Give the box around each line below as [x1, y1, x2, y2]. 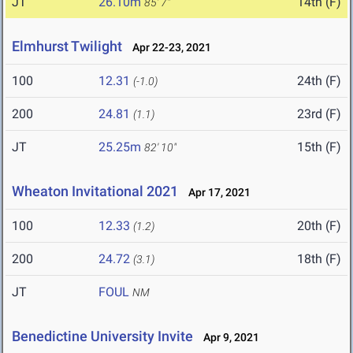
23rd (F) [297, 106, 341, 122]
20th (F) [297, 218, 341, 234]
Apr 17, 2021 [181, 186, 251, 199]
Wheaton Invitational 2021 [12, 183, 178, 200]
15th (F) [297, 139, 341, 155]
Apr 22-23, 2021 [125, 41, 211, 54]
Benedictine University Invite [12, 328, 193, 345]
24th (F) [297, 73, 341, 89]
